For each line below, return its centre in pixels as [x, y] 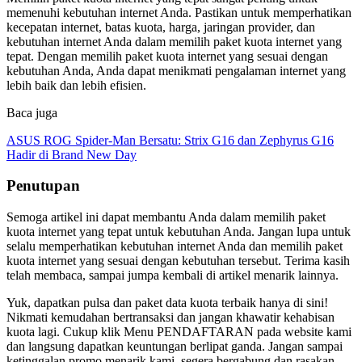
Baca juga [32, 112]
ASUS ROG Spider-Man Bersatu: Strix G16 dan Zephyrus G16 [170, 140]
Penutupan [43, 186]
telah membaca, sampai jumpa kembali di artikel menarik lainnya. [173, 276]
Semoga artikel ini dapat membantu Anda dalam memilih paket [166, 217]
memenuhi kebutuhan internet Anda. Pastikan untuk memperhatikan [179, 12]
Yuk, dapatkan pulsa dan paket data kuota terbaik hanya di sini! [167, 303]
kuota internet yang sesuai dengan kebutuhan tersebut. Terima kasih [178, 261]
